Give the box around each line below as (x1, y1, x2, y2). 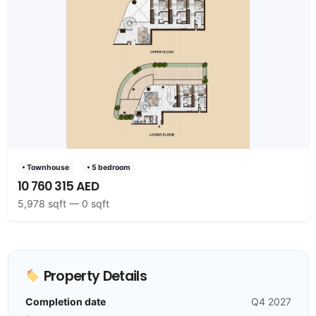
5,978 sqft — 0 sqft (17, 197, 109, 210)
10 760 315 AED (17, 177, 99, 195)
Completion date (25, 296, 106, 308)
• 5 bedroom (86, 163, 130, 173)
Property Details (40, 267, 147, 286)
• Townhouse (22, 163, 70, 173)
